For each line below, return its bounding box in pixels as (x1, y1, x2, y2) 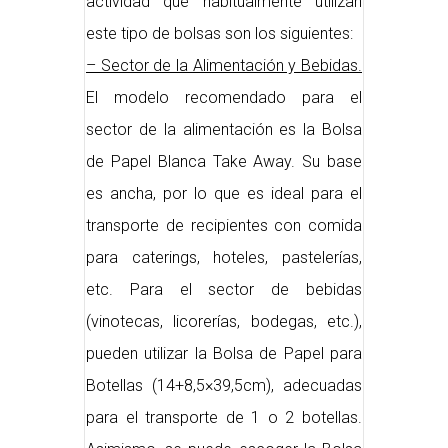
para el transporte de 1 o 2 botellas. (86, 408, 362, 428)
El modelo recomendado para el (86, 88, 362, 108)
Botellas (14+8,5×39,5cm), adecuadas (86, 376, 362, 396)
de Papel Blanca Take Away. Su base (86, 152, 362, 172)
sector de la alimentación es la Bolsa (86, 120, 362, 140)
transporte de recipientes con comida (86, 216, 362, 236)
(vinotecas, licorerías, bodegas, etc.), (86, 312, 362, 332)
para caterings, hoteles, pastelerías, (86, 248, 362, 268)
